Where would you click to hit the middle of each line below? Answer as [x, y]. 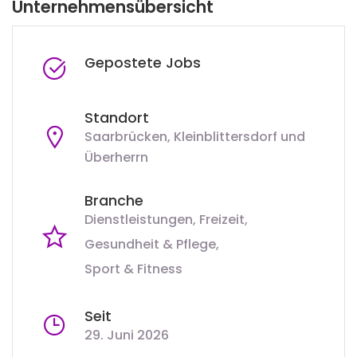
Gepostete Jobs [143, 63]
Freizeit [222, 219]
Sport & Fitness [133, 269]
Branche [114, 200]
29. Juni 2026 [127, 335]
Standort [117, 118]
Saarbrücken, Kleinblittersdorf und [195, 136]
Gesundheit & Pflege [150, 244]
